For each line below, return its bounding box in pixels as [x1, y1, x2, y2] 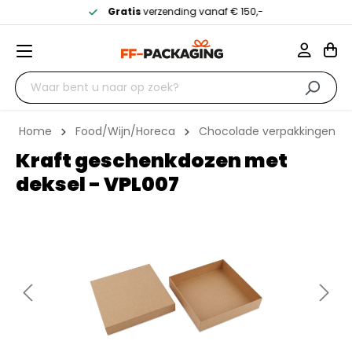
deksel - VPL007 [16, 170, 179, 198]
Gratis [108, 4, 141, 18]
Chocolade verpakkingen [199, 123, 335, 139]
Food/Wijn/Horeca [75, 123, 175, 139]
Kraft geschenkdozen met [16, 147, 288, 174]
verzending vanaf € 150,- [141, 4, 263, 18]
